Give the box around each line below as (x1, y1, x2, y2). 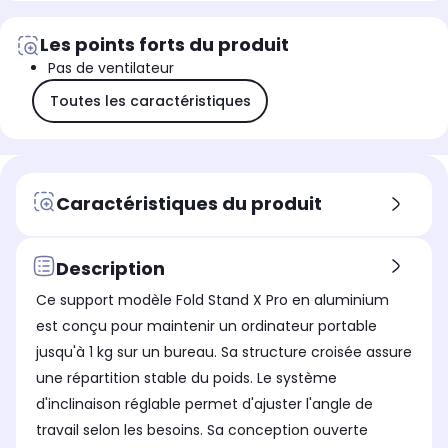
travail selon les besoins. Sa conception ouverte (36, 420, 368, 441)
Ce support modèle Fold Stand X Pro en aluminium (36, 290, 389, 311)
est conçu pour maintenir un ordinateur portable (36, 316, 377, 337)
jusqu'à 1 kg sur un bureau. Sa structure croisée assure (36, 342, 412, 363)
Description (56, 255, 165, 281)
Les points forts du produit (40, 32, 289, 58)
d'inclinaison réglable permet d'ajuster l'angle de (36, 394, 373, 415)
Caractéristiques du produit (56, 190, 322, 216)
